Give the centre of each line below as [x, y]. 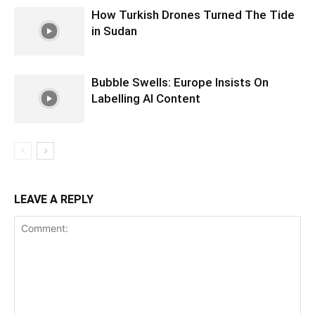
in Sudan [114, 31]
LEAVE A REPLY [54, 199]
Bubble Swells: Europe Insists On [180, 82]
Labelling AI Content [146, 98]
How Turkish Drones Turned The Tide [193, 14]
